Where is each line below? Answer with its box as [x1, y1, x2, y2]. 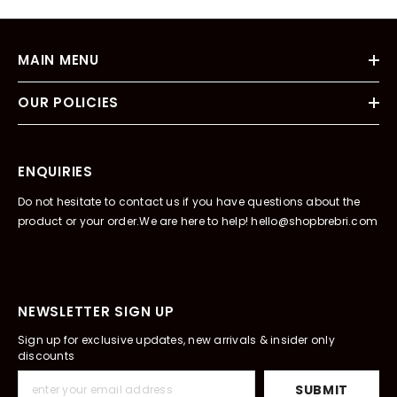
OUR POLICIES [18, 93, 119, 113]
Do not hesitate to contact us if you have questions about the [18, 194, 361, 210]
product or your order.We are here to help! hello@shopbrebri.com [18, 214, 378, 230]
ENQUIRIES [18, 162, 93, 182]
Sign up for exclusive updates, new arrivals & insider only [18, 332, 335, 348]
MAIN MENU [18, 51, 99, 70]
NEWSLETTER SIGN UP [18, 302, 175, 322]
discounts [18, 348, 75, 364]
